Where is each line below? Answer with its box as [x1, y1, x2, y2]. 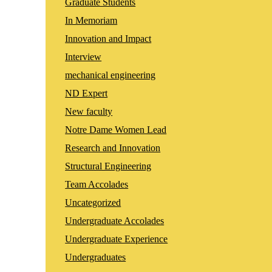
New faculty [65, 106, 113, 117]
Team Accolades [65, 178, 129, 189]
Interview [65, 51, 102, 62]
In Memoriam [65, 15, 118, 25]
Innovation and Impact [65, 33, 152, 44]
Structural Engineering [65, 160, 152, 171]
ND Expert [65, 87, 108, 98]
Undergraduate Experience [65, 233, 168, 244]
